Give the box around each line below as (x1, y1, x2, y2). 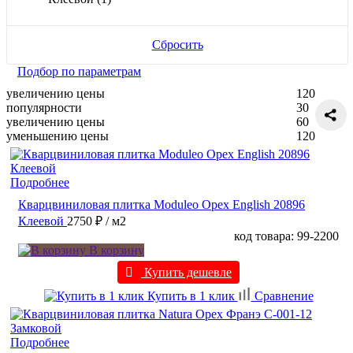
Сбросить (151, 37, 203, 51)
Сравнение (251, 288, 314, 303)
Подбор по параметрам (17, 64, 141, 78)
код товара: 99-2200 (234, 229, 339, 243)
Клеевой (18, 214, 64, 228)
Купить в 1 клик (143, 288, 238, 303)
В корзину (86, 243, 144, 257)
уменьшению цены (6, 128, 109, 143)
